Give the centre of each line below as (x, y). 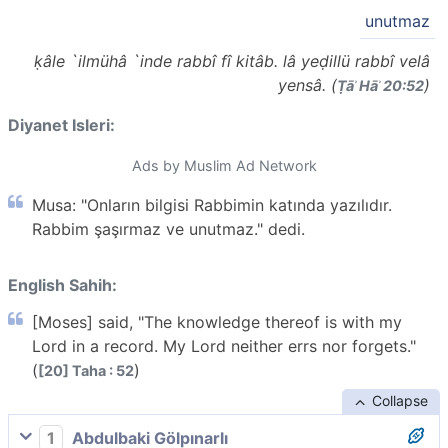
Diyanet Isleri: (61, 124)
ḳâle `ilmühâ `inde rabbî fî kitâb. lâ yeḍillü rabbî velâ (232, 60)
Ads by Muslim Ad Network (224, 165)
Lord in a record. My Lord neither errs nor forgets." (224, 345)
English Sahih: (62, 284)
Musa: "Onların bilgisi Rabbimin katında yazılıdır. (212, 204)
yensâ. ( (307, 84)
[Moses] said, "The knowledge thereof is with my (217, 321)
